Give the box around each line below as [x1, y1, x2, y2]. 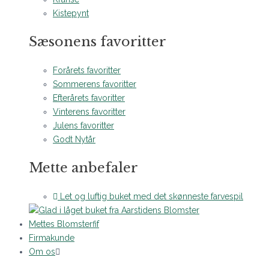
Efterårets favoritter [53, 93, 125, 103]
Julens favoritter [53, 121, 114, 130]
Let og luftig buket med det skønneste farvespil [60, 192, 243, 201]
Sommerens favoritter [53, 79, 136, 89]
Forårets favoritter [53, 65, 121, 75]
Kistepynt [53, 8, 89, 18]
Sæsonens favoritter [29, 34, 166, 50]
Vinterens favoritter [53, 107, 125, 116]
